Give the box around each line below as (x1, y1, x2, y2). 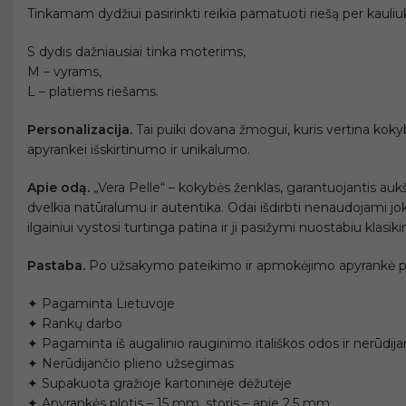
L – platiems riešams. (27, 83, 159, 100)
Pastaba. (27, 257, 85, 274)
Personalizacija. (27, 121, 132, 138)
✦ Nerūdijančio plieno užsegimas (27, 355, 234, 372)
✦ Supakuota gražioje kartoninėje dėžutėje (27, 375, 292, 391)
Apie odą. (27, 179, 90, 196)
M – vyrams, (27, 63, 101, 80)
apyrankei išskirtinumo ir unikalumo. (27, 141, 250, 158)
